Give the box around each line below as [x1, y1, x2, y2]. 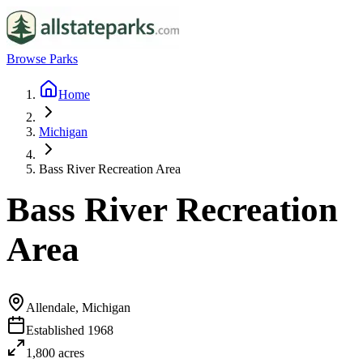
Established [26, 322, 88, 337]
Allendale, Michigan [26, 300, 130, 314]
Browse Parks [6, 52, 78, 66]
